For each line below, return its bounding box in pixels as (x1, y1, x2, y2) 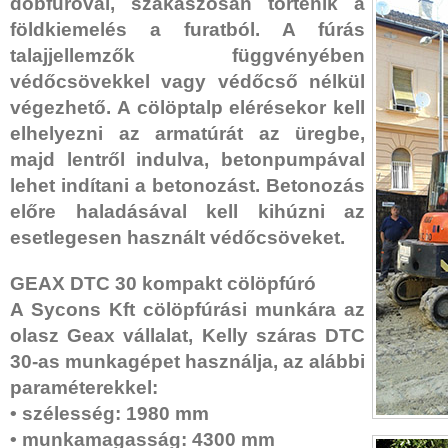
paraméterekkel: (10, 377, 158, 398)
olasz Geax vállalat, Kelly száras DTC (10, 325, 365, 346)
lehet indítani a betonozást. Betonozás (10, 175, 365, 196)
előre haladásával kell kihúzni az (10, 201, 365, 222)
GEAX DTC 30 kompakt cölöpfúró (10, 273, 316, 294)
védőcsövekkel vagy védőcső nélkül (10, 71, 365, 92)
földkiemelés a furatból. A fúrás (10, 19, 365, 40)
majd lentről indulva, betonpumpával (10, 149, 365, 170)
